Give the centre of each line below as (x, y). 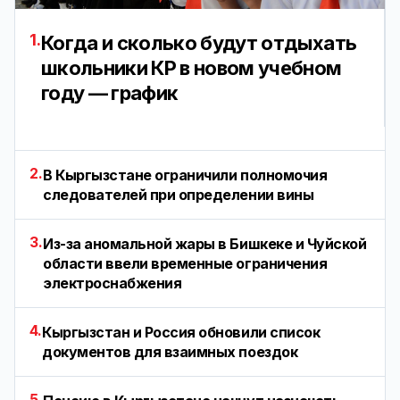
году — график (110, 93)
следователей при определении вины (179, 195)
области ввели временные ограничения (185, 264)
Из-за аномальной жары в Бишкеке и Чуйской (205, 244)
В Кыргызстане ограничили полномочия (185, 175)
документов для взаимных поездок (170, 352)
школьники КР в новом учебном (192, 68)
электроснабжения (112, 283)
